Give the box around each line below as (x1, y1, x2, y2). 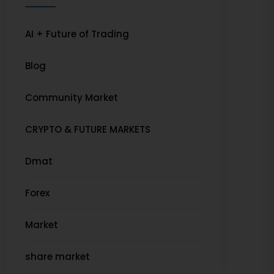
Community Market (25, 91, 118, 104)
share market (25, 250, 90, 263)
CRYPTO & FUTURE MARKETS (25, 123, 150, 136)
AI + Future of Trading (25, 28, 129, 40)
